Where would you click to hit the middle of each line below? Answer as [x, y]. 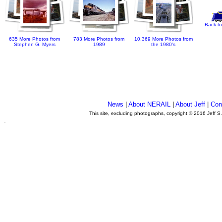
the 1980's [164, 45]
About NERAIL [150, 104]
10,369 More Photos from [164, 39]
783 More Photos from [99, 39]
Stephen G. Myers [35, 45]
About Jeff [191, 104]
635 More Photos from [35, 39]
